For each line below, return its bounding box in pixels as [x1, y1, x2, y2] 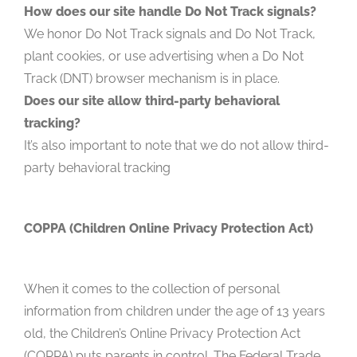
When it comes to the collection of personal [24, 280, 280, 296]
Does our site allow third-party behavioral [24, 92, 280, 108]
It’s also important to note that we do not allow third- [24, 137, 329, 153]
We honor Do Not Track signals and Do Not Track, [24, 25, 316, 41]
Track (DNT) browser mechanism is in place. [24, 70, 280, 86]
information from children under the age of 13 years [24, 303, 325, 319]
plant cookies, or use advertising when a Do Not [24, 48, 304, 64]
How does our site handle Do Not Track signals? [24, 3, 316, 19]
